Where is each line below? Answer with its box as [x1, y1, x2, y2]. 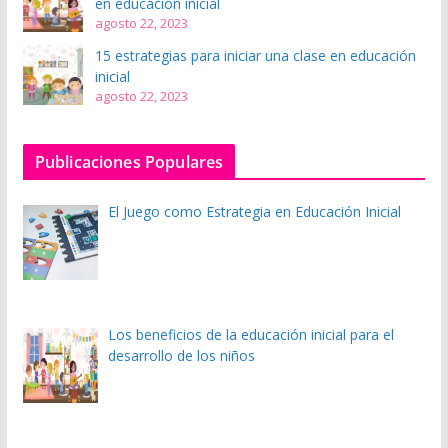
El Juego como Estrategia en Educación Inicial [108, 201, 402, 221]
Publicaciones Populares [34, 150, 224, 173]
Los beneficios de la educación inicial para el [108, 324, 395, 344]
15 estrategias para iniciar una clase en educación [94, 45, 416, 65]
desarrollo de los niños [108, 345, 256, 365]
